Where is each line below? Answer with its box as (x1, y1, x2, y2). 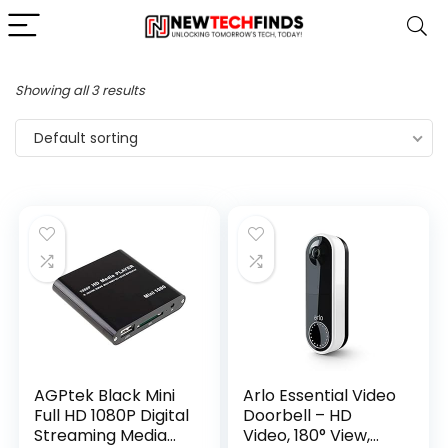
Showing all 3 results (15, 81, 145, 100)
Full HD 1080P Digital (34, 404, 190, 427)
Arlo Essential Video (243, 384, 397, 407)
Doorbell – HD (243, 404, 353, 427)
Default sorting (34, 128, 138, 148)
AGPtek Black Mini (34, 384, 176, 407)
